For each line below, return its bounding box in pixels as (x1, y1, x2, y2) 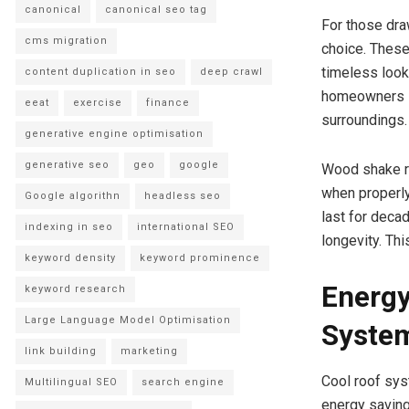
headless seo (144, 189, 221, 202)
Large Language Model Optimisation (25, 313, 231, 326)
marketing (121, 344, 178, 357)
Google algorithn (25, 189, 121, 202)
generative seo (25, 158, 110, 171)
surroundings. (321, 111, 407, 130)
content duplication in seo (25, 65, 176, 78)
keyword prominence (140, 251, 260, 264)
